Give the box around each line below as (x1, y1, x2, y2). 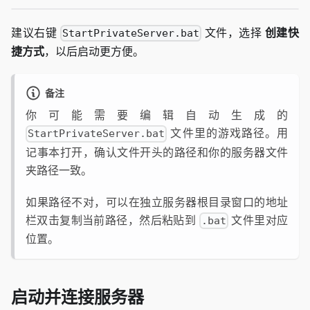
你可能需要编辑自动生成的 (26, 107, 288, 123)
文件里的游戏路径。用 (167, 125, 288, 141)
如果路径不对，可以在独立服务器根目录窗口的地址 (26, 194, 288, 210)
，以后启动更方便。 (44, 44, 144, 60)
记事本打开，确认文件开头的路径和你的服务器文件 (26, 144, 288, 160)
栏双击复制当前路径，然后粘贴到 (26, 212, 199, 228)
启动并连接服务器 (11, 284, 144, 308)
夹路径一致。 (26, 162, 92, 178)
